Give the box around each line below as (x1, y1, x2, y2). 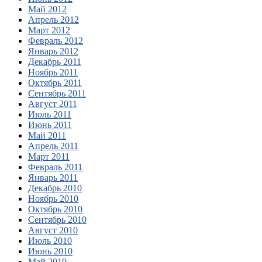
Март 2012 (28, 25, 70, 36)
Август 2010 (28, 225, 78, 236)
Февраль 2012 (28, 36, 83, 46)
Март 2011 (28, 151, 70, 162)
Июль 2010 (28, 236, 72, 246)
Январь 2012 (28, 46, 78, 57)
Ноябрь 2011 (28, 67, 78, 78)
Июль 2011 (28, 109, 71, 120)
